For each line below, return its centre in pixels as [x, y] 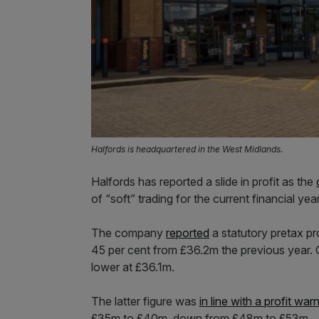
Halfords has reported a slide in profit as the [204, 182]
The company [129, 233]
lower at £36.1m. [133, 267]
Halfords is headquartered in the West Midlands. [187, 150]
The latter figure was [145, 302]
